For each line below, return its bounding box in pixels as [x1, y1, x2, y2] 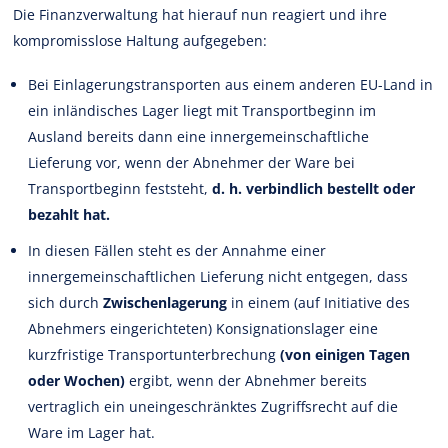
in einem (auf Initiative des [227, 292, 411, 312]
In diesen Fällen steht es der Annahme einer [28, 240, 327, 260]
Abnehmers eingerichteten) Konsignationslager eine [28, 318, 379, 338]
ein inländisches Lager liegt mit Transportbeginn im [28, 100, 377, 120]
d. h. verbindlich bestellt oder [212, 178, 416, 198]
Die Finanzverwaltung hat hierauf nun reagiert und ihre [13, 4, 388, 24]
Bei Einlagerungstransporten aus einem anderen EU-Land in [28, 74, 434, 94]
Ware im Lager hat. [28, 422, 156, 442]
